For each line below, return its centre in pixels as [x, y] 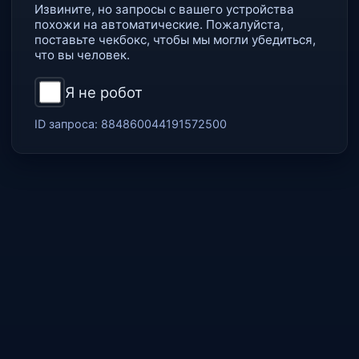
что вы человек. [82, 55]
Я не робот [104, 92]
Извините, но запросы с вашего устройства [164, 9]
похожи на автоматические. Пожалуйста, [159, 24]
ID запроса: [68, 124]
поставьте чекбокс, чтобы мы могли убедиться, [175, 40]
